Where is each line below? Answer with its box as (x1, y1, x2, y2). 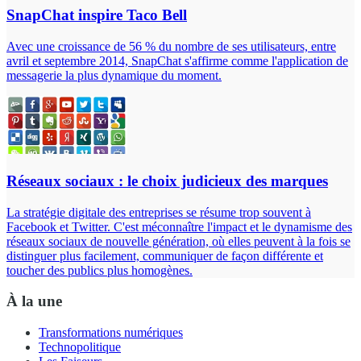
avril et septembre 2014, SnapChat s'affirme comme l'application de (6, 54, 348, 68)
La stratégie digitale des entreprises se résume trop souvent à (6, 205, 311, 219)
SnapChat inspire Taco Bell (6, 6, 187, 24)
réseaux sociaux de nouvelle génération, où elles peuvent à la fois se (6, 234, 351, 248)
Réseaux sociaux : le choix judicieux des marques (6, 172, 328, 189)
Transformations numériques (39, 325, 183, 339)
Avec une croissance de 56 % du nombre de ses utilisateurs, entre (6, 39, 336, 54)
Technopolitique (39, 339, 121, 354)
